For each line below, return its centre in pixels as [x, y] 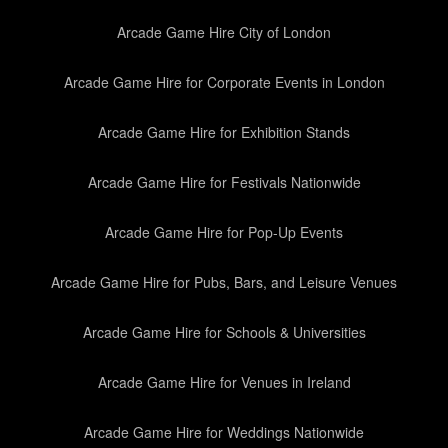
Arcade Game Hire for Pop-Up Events [224, 232]
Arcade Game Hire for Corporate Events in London [224, 82]
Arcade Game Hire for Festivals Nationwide [224, 182]
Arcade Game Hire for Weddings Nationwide [224, 432]
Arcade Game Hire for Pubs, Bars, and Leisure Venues [224, 282]
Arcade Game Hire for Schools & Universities [224, 332]
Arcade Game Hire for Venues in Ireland [224, 382]
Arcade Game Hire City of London [224, 32]
